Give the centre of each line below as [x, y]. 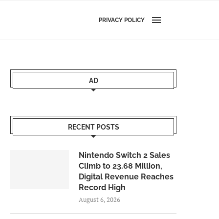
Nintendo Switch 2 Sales [124, 155]
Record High [102, 187]
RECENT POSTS [93, 127]
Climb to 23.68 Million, [120, 166]
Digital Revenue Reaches [126, 177]
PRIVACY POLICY [122, 20]
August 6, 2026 [99, 199]
